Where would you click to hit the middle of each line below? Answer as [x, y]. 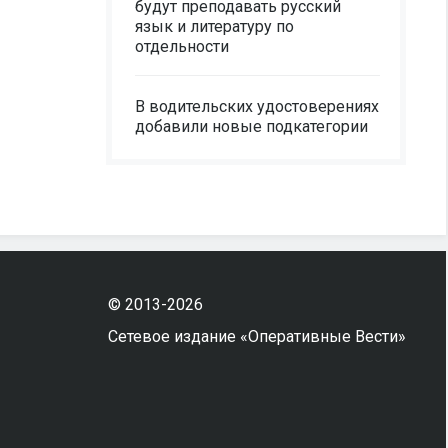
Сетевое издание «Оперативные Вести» [256, 336]
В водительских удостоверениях [257, 106]
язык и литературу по [214, 26]
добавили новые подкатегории [251, 126]
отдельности [182, 46]
